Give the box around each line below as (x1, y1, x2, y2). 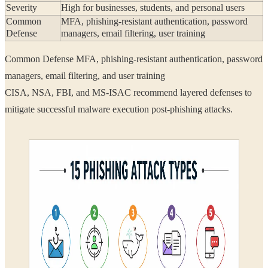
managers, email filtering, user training (102, 28, 205, 39)
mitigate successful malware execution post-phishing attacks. (78, 104, 233, 115)
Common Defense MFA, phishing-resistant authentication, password (5, 54, 263, 65)
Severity (6, 2, 37, 13)
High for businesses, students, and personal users (61, 2, 245, 13)
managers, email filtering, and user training (68, 71, 167, 81)
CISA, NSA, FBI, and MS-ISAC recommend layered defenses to (5, 87, 252, 98)
